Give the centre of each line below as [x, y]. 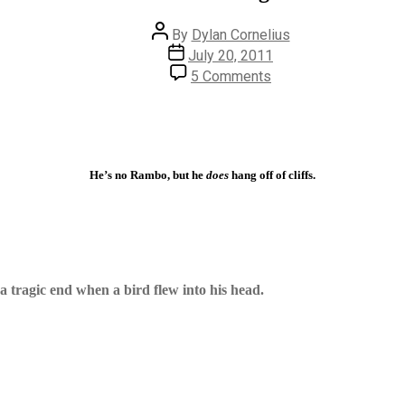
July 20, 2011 [231, 55]
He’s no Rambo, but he [148, 174]
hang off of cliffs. [272, 174]
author [170, 46]
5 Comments [231, 76]
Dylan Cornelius [240, 34]
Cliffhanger [305, 123]
